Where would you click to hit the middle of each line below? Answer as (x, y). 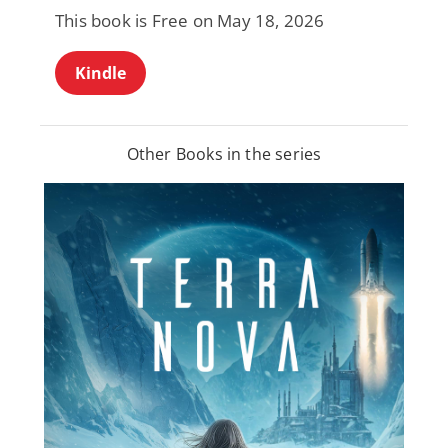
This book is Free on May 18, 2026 (190, 21)
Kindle (100, 73)
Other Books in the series (224, 154)
